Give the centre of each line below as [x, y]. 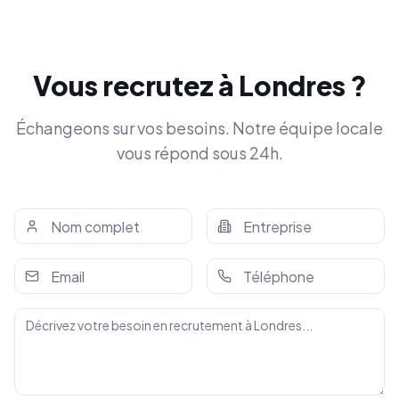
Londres [292, 85]
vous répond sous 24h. [199, 153]
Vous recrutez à [135, 85]
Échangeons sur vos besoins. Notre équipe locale [199, 128]
